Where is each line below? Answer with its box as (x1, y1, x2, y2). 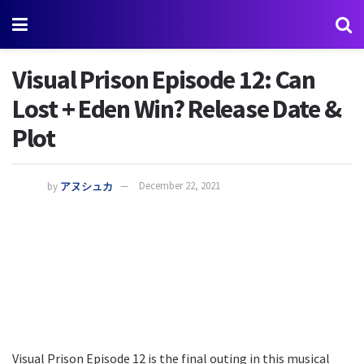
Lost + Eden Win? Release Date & (12, 93, 341, 125)
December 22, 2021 (139, 179, 220, 193)
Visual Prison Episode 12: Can (12, 63, 315, 96)
